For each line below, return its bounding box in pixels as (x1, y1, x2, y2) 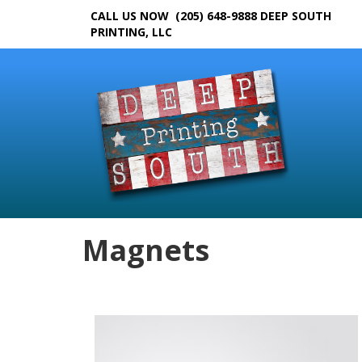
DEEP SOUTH (260, 8, 331, 23)
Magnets (82, 230, 209, 270)
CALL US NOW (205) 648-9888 (90, 8, 260, 23)
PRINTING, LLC (90, 24, 172, 40)
